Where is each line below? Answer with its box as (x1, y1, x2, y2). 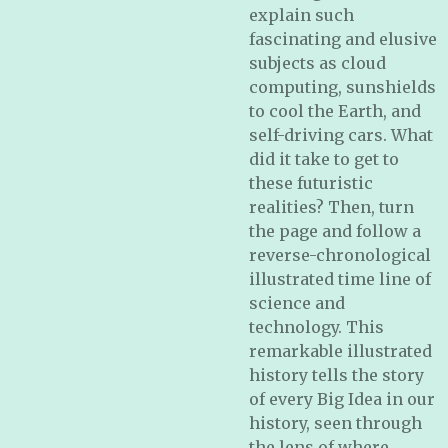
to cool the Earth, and (249, 101, 421, 121)
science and (249, 293, 345, 313)
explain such (249, 5, 354, 25)
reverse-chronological (249, 245, 431, 265)
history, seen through (249, 413, 422, 433)
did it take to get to (249, 149, 399, 169)
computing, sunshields (249, 77, 436, 97)
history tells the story (249, 365, 424, 385)
